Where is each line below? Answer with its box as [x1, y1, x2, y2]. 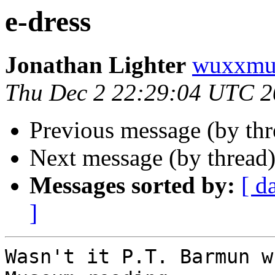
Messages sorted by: [29, 172, 235, 199]
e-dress [5, 6, 91, 37]
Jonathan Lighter [5, 52, 186, 79]
